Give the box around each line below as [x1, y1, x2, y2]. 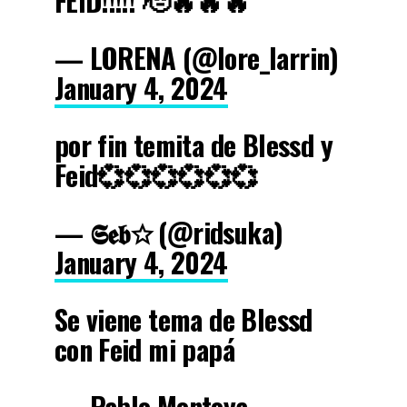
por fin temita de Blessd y [54, 124, 333, 165]
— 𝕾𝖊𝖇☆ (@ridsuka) [54, 211, 283, 253]
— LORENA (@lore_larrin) [54, 36, 339, 78]
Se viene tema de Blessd [54, 298, 313, 340]
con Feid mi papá [54, 328, 234, 370]
